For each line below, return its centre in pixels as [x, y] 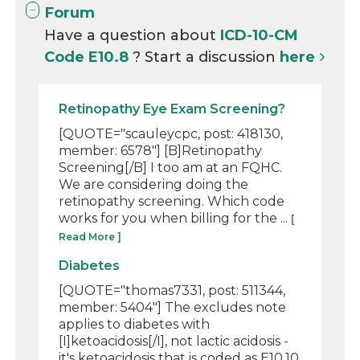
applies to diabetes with [135, 324]
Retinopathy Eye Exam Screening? [172, 108]
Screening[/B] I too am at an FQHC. [171, 167]
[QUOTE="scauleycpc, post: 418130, [171, 133]
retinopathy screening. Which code [172, 201]
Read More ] [90, 236]
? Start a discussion [207, 57]
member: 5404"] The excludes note [173, 307]
